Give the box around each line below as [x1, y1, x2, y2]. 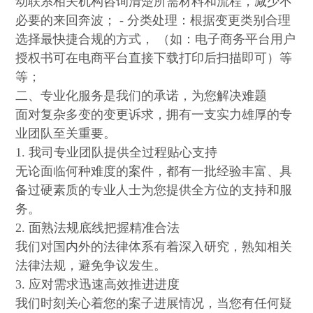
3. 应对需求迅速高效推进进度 [15, 277, 180, 292]
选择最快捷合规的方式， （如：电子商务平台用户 [15, 32, 296, 47]
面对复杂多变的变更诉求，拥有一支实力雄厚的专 [15, 108, 293, 122]
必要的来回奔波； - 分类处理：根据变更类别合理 [15, 13, 291, 28]
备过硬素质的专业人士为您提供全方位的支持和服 [15, 183, 293, 198]
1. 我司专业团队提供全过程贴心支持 [15, 145, 218, 160]
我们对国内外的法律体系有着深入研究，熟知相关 [15, 240, 293, 254]
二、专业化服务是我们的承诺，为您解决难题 [15, 89, 268, 103]
